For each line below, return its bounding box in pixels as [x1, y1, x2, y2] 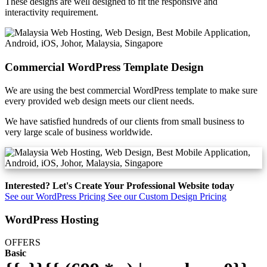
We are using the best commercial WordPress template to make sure [5, 85, 257, 95]
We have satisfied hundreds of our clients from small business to [5, 116, 244, 126]
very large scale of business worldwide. [5, 126, 153, 137]
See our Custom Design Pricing [108, 191, 226, 201]
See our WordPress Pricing [5, 191, 108, 201]
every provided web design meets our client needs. [5, 95, 194, 106]
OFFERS [5, 237, 41, 248]
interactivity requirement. [5, 7, 98, 18]
